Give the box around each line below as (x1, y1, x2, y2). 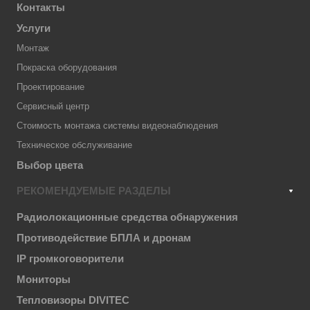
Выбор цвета (17, 159, 83, 171)
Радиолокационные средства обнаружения (17, 211, 238, 223)
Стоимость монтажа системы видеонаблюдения (17, 120, 218, 131)
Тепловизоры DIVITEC (17, 294, 129, 306)
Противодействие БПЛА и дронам (17, 232, 191, 244)
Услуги (17, 22, 51, 34)
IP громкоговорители (17, 253, 124, 264)
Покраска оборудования (17, 62, 117, 73)
